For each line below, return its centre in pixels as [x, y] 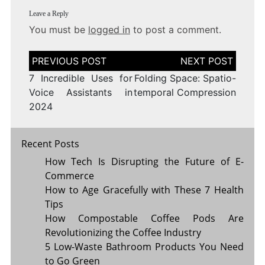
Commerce [69, 175]
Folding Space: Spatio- [185, 78]
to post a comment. [175, 29]
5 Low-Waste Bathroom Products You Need [144, 246]
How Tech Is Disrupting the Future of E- [144, 161]
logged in [109, 29]
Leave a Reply [49, 14]
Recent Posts [50, 143]
